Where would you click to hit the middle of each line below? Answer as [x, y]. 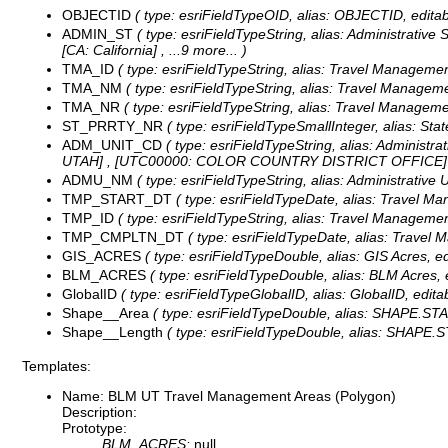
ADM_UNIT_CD [112, 145]
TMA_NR [91, 107]
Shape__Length [112, 332]
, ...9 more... [199, 50]
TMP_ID [88, 218]
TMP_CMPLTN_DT [123, 237]
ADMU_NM [97, 180]
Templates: [56, 365]
